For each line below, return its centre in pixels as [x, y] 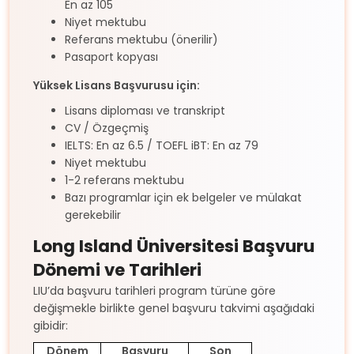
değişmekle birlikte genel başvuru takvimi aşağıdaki [174, 308]
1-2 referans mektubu [124, 180]
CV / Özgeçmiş [107, 128]
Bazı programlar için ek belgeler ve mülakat [183, 197]
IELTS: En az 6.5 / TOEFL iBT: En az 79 [162, 145]
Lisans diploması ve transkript [145, 110]
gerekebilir [93, 215]
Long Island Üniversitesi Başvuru [174, 246]
